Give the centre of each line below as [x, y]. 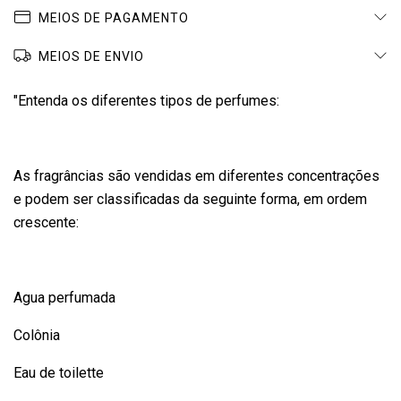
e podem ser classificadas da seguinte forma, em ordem [190, 199]
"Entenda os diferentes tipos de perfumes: [146, 101]
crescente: [46, 222]
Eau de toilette [59, 373]
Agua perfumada [64, 298]
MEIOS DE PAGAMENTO [114, 18]
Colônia [37, 335]
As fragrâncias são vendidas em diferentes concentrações [196, 176]
